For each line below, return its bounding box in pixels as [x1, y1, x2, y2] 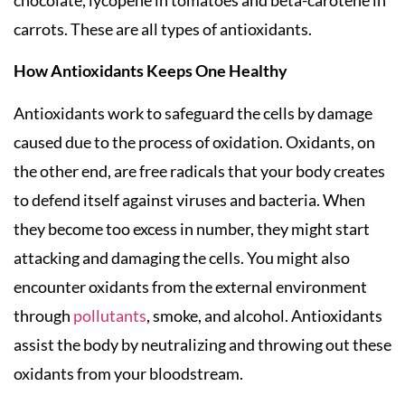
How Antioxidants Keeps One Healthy [14, 61, 287, 81]
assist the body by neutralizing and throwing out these [14, 334, 391, 354]
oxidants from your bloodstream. [14, 363, 243, 383]
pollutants [73, 305, 146, 325]
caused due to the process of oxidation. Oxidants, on [14, 131, 375, 152]
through [14, 305, 73, 325]
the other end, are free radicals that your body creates [14, 160, 385, 181]
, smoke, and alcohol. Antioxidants [146, 305, 382, 325]
